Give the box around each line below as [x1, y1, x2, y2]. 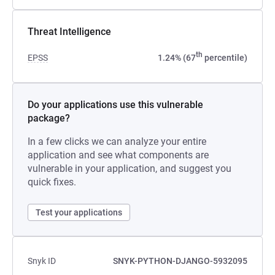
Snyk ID [28, 256, 56, 266]
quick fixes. [28, 176, 76, 188]
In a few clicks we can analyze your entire [28, 136, 206, 147]
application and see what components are [28, 149, 209, 161]
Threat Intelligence [28, 26, 111, 37]
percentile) [203, 53, 247, 63]
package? [28, 112, 70, 124]
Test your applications [36, 207, 122, 217]
